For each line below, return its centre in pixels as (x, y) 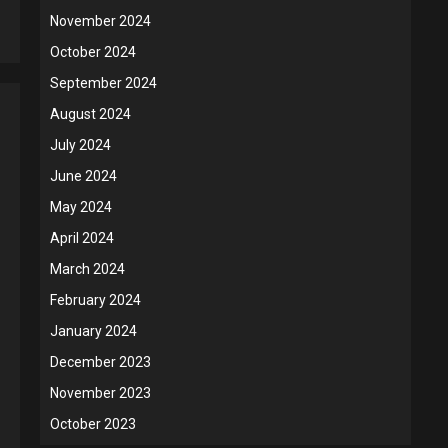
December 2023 (100, 362)
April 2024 (82, 238)
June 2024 (83, 176)
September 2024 (103, 83)
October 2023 (93, 424)
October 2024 (93, 52)
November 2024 (100, 21)
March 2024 (87, 269)
